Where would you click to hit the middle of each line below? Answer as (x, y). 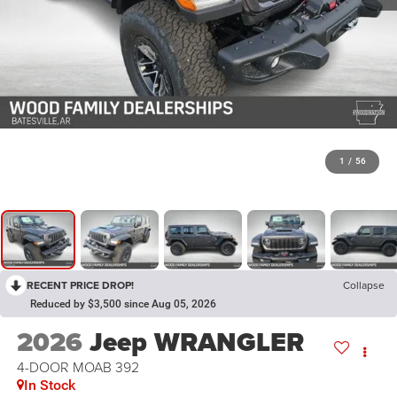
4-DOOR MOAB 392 (78, 367)
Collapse (364, 285)
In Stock (49, 385)
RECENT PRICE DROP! (80, 285)
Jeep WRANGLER (196, 343)
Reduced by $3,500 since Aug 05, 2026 (123, 304)
